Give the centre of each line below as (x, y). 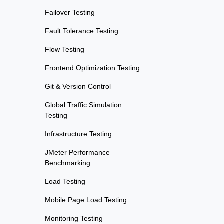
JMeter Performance (77, 153)
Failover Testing (70, 13)
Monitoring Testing (74, 219)
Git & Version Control (78, 87)
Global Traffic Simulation (83, 105)
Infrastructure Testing (78, 134)
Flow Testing (65, 50)
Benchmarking (68, 163)
